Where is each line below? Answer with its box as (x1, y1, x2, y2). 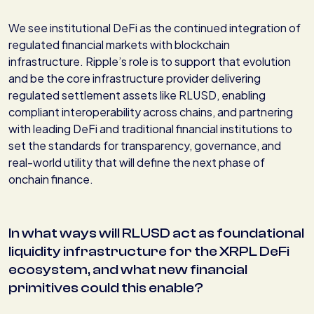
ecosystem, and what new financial (8, 261, 247, 278)
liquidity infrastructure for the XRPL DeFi (8, 243, 289, 260)
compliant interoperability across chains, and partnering (8, 104, 293, 120)
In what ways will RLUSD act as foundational (8, 225, 304, 242)
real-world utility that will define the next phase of (8, 155, 265, 170)
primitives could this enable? (8, 280, 203, 296)
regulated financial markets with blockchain (8, 37, 230, 53)
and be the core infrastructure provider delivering (8, 71, 261, 86)
